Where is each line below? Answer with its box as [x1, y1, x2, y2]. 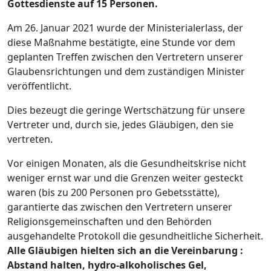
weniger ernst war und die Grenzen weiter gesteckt [7, 171, 243, 185]
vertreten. [7, 132, 53, 146]
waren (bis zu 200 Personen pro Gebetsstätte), [7, 186, 220, 200]
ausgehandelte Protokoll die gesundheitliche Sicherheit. [7, 229, 263, 243]
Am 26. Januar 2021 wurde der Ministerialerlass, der [7, 21, 243, 35]
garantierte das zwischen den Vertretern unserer [7, 200, 232, 214]
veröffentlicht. [7, 79, 71, 93]
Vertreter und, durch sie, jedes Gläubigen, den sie [7, 118, 233, 132]
